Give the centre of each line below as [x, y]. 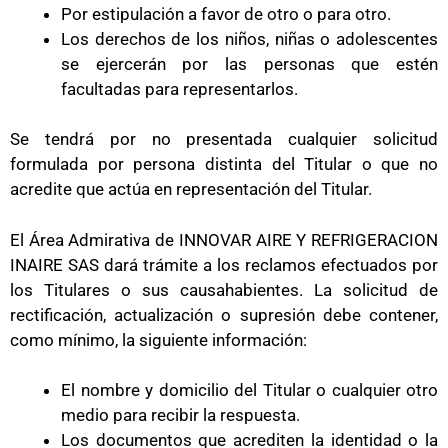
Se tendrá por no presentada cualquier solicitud [224, 139]
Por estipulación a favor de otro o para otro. [226, 13]
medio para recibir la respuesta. [180, 415]
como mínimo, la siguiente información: [158, 339]
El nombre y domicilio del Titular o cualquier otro [249, 390]
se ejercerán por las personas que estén [249, 63]
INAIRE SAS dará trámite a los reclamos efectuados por [224, 264]
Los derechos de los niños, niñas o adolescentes [249, 38]
